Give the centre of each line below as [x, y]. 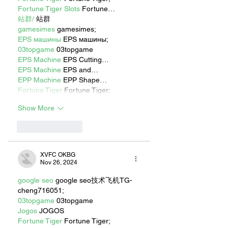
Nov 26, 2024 [59, 162]
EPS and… [80, 69]
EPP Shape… [84, 80]
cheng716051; [41, 190]
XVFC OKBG [58, 154]
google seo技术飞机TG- [93, 180]
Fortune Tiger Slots [49, 8]
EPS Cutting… [85, 59]
